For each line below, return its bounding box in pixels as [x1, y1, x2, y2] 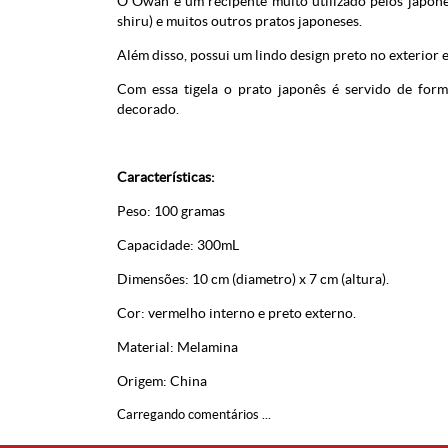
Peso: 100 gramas [117, 203, 225, 219]
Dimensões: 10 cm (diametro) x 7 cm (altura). [117, 271, 389, 287]
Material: [117, 339, 177, 355]
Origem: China [117, 373, 207, 389]
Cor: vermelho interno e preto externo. [117, 305, 356, 321]
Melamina [177, 339, 238, 355]
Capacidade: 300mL [117, 237, 239, 253]
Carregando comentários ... [117, 407, 271, 422]
